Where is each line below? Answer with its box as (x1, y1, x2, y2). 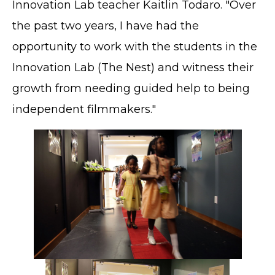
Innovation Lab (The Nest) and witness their (12, 60, 254, 74)
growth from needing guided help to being (12, 81, 250, 95)
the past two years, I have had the (12, 18, 199, 33)
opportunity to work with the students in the (12, 39, 257, 53)
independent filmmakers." (12, 102, 156, 116)
